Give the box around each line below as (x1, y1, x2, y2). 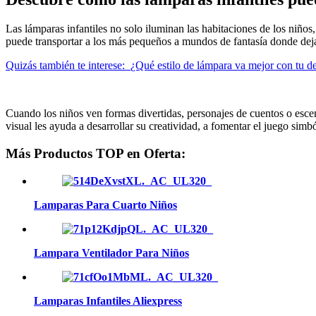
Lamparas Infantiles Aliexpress (34, 294, 182, 307)
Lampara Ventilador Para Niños (34, 246, 189, 259)
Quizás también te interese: (6, 59, 125, 72)
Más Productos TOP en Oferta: (6, 146, 186, 162)
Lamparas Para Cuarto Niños (34, 198, 177, 211)
